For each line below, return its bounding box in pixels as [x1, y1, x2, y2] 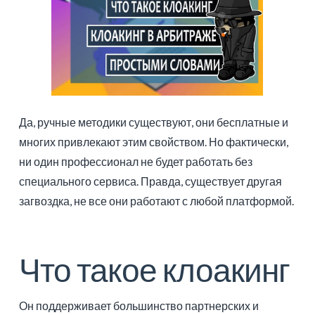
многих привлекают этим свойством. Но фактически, [18, 135, 288, 149]
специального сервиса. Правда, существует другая [18, 174, 282, 188]
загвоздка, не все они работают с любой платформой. [18, 194, 294, 208]
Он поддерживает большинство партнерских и [18, 298, 259, 312]
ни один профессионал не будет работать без [18, 155, 252, 169]
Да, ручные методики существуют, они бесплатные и [18, 115, 288, 129]
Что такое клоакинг [18, 250, 290, 290]
